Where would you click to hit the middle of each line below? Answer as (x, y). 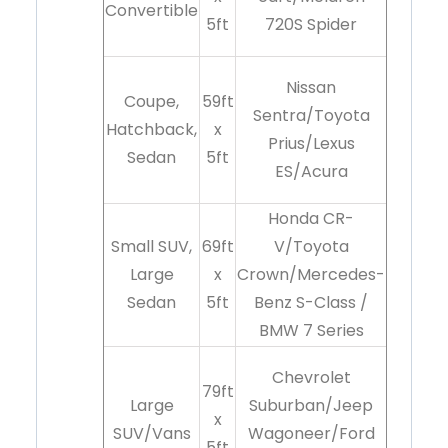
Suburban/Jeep (311, 405)
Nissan (311, 87)
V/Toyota (311, 246)
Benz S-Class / (311, 302)
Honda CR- (311, 218)
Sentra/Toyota (311, 115)
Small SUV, (151, 246)
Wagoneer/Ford (311, 433)
